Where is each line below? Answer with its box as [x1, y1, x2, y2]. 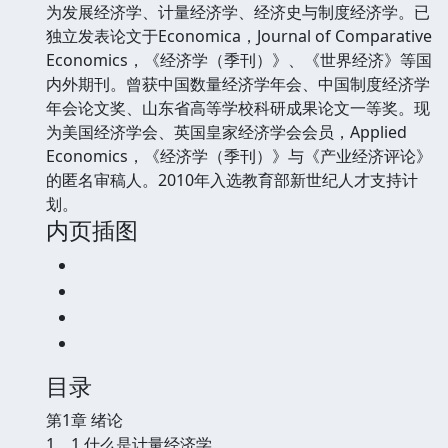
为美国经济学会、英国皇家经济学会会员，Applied [46, 120, 407, 143]
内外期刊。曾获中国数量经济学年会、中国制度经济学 [46, 72, 430, 95]
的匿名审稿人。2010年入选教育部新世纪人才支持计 [46, 168, 418, 191]
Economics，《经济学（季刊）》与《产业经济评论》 [46, 144, 432, 167]
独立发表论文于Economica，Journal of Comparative [46, 24, 432, 47]
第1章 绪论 [46, 408, 123, 431]
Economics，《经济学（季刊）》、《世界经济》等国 [46, 48, 432, 71]
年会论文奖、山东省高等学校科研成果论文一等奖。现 [46, 96, 430, 119]
